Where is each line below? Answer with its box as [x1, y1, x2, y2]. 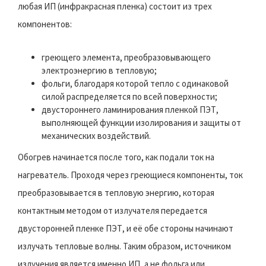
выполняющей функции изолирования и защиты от [42, 117, 241, 129]
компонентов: [18, 18, 72, 30]
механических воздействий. [42, 130, 151, 142]
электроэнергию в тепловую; [42, 65, 157, 77]
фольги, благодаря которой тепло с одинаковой [42, 78, 229, 90]
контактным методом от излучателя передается [18, 205, 207, 217]
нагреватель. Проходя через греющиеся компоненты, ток [18, 169, 243, 181]
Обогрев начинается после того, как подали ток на [18, 151, 214, 163]
